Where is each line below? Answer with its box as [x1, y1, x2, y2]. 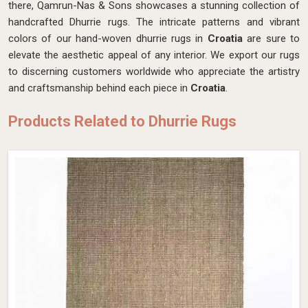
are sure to [242, 32, 300, 45]
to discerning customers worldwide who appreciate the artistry [8, 65, 300, 78]
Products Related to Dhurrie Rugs [8, 113, 236, 130]
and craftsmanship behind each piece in [8, 82, 190, 94]
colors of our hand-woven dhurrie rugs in [8, 32, 208, 45]
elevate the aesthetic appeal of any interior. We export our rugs [8, 49, 300, 61]
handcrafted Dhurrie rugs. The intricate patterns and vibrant [8, 16, 300, 28]
